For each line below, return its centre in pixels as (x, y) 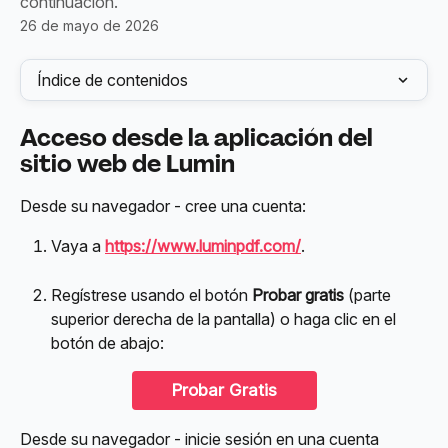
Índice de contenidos (112, 80)
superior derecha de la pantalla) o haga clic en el (225, 319)
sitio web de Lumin (127, 163)
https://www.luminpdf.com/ (203, 246)
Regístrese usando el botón (151, 295)
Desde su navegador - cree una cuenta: (163, 206)
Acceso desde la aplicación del (199, 137)
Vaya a (78, 246)
